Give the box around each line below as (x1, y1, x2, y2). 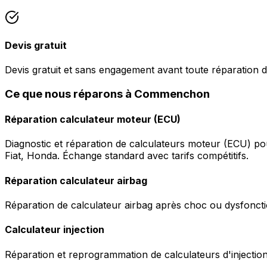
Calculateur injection (5, 223, 104, 236)
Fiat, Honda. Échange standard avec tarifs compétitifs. (5, 150, 249, 162)
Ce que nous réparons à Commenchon (5, 86, 210, 101)
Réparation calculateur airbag (5, 174, 147, 187)
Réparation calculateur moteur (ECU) (5, 113, 181, 126)
